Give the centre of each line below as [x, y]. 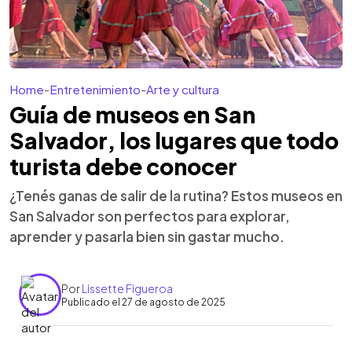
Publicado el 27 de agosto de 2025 [143, 302]
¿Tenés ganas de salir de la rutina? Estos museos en [176, 196]
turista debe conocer [123, 166]
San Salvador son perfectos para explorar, [150, 216]
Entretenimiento [95, 89]
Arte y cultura [183, 89]
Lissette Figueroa [127, 288]
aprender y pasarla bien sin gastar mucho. [147, 236]
